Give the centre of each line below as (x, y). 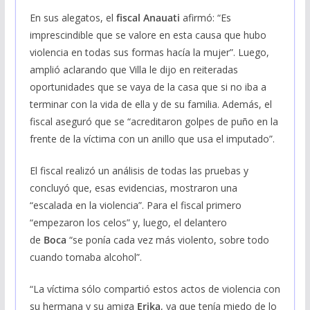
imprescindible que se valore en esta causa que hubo (148, 35)
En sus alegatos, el (73, 17)
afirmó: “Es (207, 17)
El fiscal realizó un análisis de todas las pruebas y (139, 170)
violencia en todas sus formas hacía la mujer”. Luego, (149, 52)
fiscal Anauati (149, 17)
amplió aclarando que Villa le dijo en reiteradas (134, 69)
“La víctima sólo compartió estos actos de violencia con (155, 289)
